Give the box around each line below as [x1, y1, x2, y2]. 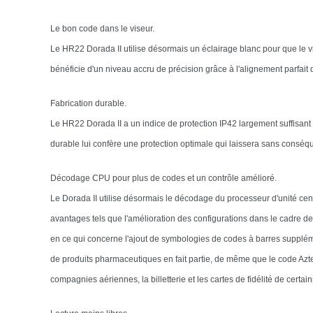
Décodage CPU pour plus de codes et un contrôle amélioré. [50, 173, 277, 183]
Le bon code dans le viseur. [50, 24, 154, 34]
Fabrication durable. [50, 99, 126, 108]
